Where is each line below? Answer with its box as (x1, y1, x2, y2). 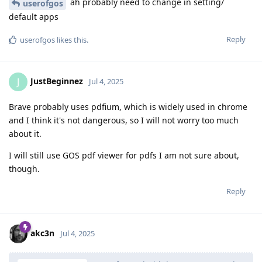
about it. (9, 128, 42, 140)
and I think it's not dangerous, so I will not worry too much (9, 115, 239, 126)
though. (9, 163, 40, 175)
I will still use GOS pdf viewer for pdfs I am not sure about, (9, 150, 239, 161)
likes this (55, 35, 87, 46)
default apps (9, 11, 58, 23)
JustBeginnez (30, 75, 83, 87)
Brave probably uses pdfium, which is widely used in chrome (9, 101, 247, 113)
